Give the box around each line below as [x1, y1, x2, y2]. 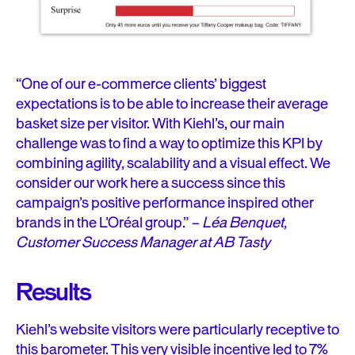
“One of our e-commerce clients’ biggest [16, 74, 266, 95]
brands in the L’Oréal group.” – [16, 212, 202, 234]
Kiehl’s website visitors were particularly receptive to [16, 319, 339, 341]
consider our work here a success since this [16, 173, 285, 194]
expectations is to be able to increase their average [16, 94, 328, 115]
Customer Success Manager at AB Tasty [16, 232, 270, 254]
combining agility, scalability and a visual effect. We [16, 153, 330, 174]
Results [16, 276, 91, 310]
